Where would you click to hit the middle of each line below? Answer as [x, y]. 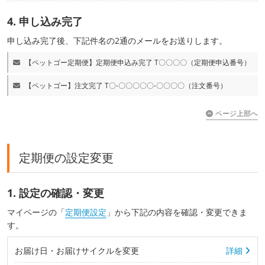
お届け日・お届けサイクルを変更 [77, 250]
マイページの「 [36, 212]
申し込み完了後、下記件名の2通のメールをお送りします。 [117, 40]
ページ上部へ [237, 113]
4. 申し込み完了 [45, 21]
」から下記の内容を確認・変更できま [177, 212]
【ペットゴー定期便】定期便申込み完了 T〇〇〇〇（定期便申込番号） [138, 62]
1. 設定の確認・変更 [56, 193]
